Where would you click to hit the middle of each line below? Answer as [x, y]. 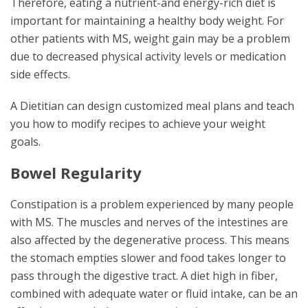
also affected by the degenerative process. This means [150, 240]
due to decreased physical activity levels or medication [148, 56]
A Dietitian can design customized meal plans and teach [152, 106]
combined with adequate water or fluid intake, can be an [154, 294]
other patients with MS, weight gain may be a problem [150, 38]
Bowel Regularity [76, 173]
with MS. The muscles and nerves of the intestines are [149, 222]
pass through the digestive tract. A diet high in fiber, [144, 276]
